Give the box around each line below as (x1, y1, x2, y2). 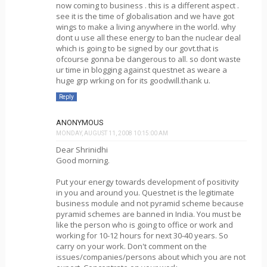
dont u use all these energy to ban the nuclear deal (55, 32, 241, 43)
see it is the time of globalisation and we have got (55, 10, 234, 21)
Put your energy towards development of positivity (55, 176, 239, 187)
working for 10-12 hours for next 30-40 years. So (55, 230, 228, 241)
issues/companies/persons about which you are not (55, 252, 246, 262)
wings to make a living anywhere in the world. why (55, 21, 236, 32)
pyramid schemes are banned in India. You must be (55, 209, 241, 219)
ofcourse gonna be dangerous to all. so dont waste (55, 53, 241, 64)
